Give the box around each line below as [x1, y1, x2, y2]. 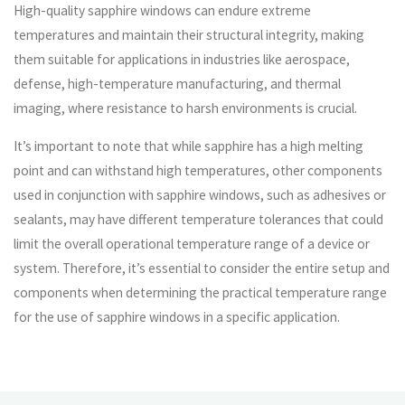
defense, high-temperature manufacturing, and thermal [14, 74, 342, 92]
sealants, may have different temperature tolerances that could [14, 211, 384, 229]
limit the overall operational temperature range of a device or [14, 235, 371, 253]
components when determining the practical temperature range [14, 284, 388, 302]
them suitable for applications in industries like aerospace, [14, 50, 351, 68]
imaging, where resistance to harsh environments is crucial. [14, 99, 358, 117]
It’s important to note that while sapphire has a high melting [14, 137, 364, 155]
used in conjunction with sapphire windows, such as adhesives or [14, 186, 387, 204]
